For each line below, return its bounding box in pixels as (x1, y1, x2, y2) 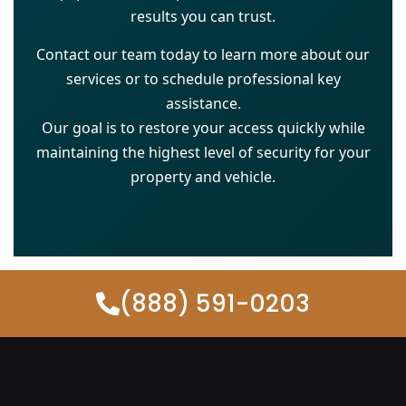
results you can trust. (130, 6, 275, 27)
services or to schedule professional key (65, 68, 341, 89)
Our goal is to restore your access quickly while (41, 117, 365, 138)
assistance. (165, 92, 241, 113)
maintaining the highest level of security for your (35, 141, 371, 162)
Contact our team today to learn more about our (36, 43, 370, 64)
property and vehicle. (130, 166, 275, 187)
